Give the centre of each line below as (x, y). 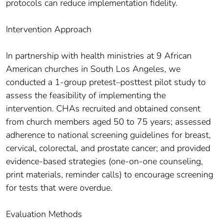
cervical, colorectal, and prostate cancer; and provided (108, 148)
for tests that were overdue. (59, 188)
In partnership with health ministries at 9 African (99, 56)
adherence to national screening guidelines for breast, (108, 135)
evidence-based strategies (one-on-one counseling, (104, 162)
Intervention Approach (49, 30)
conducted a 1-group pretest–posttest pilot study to (106, 82)
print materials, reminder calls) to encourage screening (109, 175)
